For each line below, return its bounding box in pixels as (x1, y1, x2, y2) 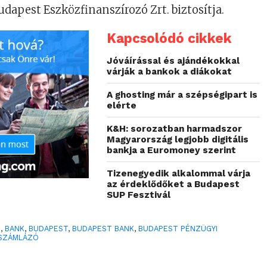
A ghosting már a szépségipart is (107, 89, 258, 100)
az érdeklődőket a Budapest (107, 178, 240, 190)
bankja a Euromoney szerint (107, 144, 237, 156)
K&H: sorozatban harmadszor (107, 123, 243, 134)
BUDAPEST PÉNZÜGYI (138, 223, 218, 233)
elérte (107, 100, 137, 111)
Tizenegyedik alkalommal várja (107, 167, 251, 179)
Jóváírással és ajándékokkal (107, 55, 240, 66)
